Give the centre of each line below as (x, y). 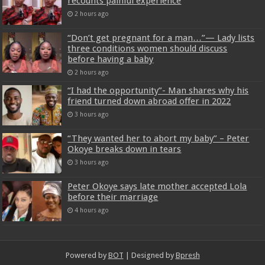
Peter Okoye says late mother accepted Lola (157, 187)
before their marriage (113, 197)
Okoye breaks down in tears (125, 149)
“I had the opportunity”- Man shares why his (158, 90)
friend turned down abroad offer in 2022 (149, 101)
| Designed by (149, 256)
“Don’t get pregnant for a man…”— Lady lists (161, 38)
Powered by (87, 256)
